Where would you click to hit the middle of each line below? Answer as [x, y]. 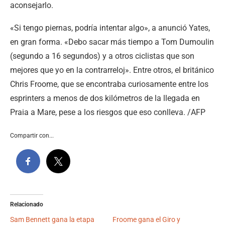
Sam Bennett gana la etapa [52, 219]
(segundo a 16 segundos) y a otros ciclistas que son [102, 56]
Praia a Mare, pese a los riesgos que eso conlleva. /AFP [108, 112]
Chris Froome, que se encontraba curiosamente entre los [109, 84]
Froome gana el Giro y [146, 219]
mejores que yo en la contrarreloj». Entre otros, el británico [112, 70]
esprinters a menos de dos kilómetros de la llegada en [105, 98]
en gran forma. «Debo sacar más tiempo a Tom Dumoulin [112, 42]
